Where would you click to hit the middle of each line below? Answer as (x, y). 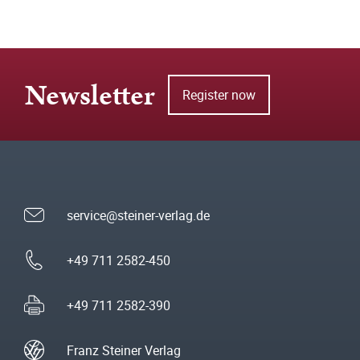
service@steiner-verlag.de (138, 215)
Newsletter (90, 96)
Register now (219, 94)
